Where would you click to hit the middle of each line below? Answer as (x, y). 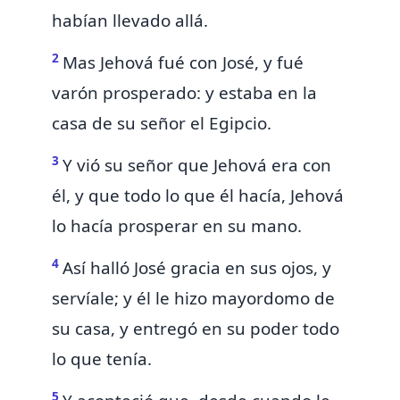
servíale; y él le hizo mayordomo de (193, 299)
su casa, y (92, 329)
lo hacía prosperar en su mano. (177, 226)
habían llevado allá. (130, 21)
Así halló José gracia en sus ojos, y (197, 268)
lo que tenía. (102, 359)
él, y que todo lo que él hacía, (171, 196)
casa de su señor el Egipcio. (162, 124)
